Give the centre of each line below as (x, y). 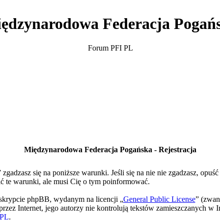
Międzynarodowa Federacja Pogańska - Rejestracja (110, 150)
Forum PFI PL (110, 48)
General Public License (159, 199)
